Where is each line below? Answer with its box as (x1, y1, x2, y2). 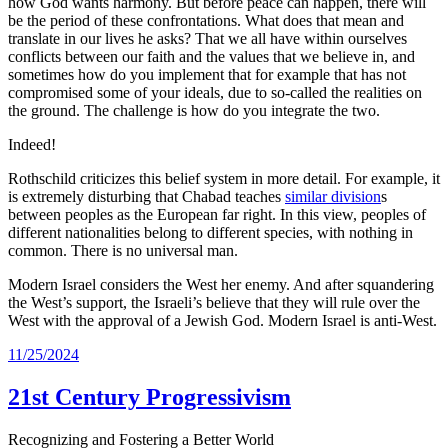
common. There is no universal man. (8, 242, 238, 260)
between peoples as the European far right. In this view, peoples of (8, 206, 426, 224)
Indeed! (8, 136, 56, 154)
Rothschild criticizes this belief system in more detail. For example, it (8, 170, 440, 188)
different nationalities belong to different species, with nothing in (8, 224, 413, 242)
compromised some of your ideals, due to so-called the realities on (8, 84, 422, 102)
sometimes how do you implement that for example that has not (8, 66, 406, 84)
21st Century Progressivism (8, 384, 291, 411)
